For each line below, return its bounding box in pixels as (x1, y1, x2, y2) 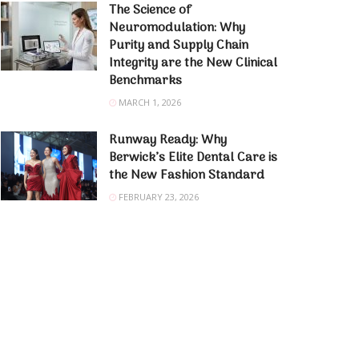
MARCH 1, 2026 (116, 96, 181, 108)
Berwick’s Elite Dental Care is (109, 147, 277, 168)
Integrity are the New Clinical (109, 53, 277, 74)
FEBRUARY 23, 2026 (116, 191, 199, 203)
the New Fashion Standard (109, 165, 264, 186)
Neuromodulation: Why (109, 18, 245, 38)
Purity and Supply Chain (109, 35, 248, 56)
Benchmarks (109, 71, 182, 91)
